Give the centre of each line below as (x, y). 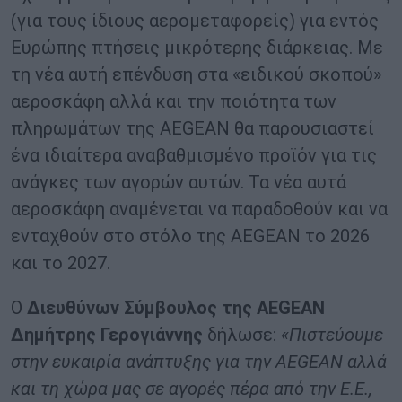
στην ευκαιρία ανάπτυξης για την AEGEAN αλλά (199, 362)
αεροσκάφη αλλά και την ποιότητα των (174, 102)
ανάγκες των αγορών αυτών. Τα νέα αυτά (179, 183)
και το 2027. (61, 263)
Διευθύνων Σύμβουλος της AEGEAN (174, 308)
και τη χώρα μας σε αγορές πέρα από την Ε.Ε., (192, 389)
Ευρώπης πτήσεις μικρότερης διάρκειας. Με (197, 48)
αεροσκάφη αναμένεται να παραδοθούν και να (199, 210)
